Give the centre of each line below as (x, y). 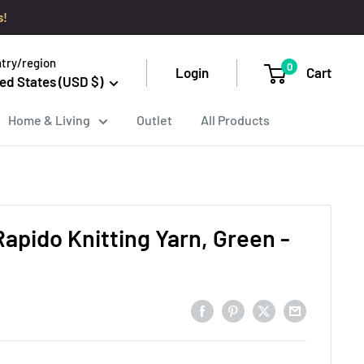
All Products (235, 120)
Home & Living (49, 120)
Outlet (154, 120)
